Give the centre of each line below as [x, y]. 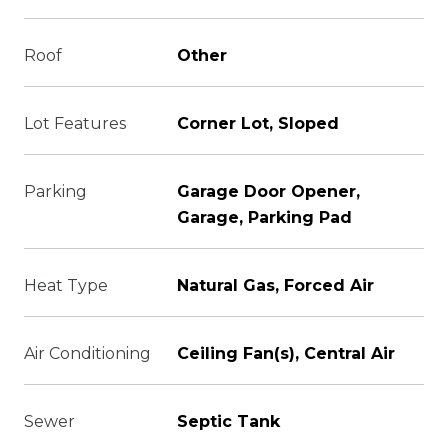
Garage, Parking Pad [264, 217]
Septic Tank [228, 421]
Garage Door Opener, [268, 191]
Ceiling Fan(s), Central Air [286, 353]
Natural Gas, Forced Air [275, 285]
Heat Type [66, 285]
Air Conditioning [87, 353]
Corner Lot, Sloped [258, 123]
